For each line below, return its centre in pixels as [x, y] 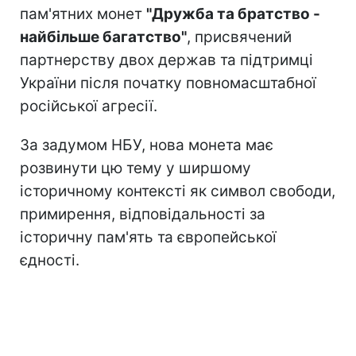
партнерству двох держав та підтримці [166, 60]
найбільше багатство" [103, 37]
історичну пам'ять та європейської [148, 237]
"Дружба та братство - [233, 14]
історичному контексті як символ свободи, [178, 191]
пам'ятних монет [83, 14]
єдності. [50, 260]
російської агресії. [89, 106]
